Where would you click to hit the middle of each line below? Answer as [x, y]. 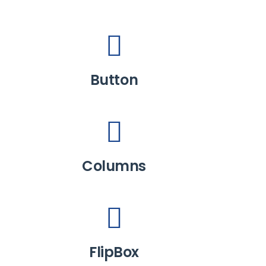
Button [114, 80]
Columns [114, 166]
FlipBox [114, 252]
